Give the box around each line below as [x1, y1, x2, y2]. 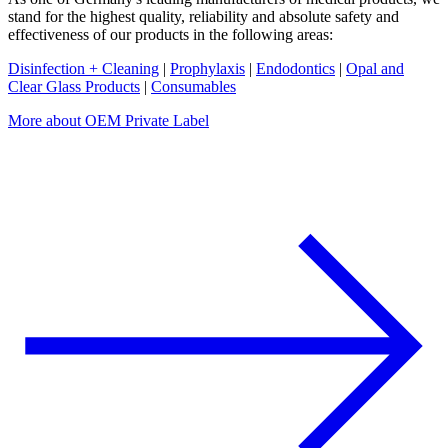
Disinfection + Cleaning [8, 60, 159, 78]
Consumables [151, 78, 236, 96]
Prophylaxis [170, 60, 245, 78]
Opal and [346, 60, 404, 78]
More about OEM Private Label [8, 112, 209, 130]
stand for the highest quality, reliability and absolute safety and [8, 8, 399, 26]
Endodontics [256, 60, 335, 78]
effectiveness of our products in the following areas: [8, 26, 333, 44]
